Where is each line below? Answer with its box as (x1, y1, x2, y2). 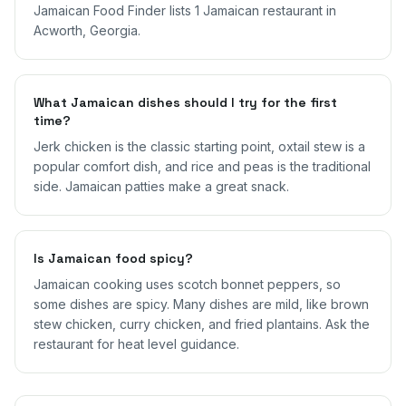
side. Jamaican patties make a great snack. (34, 179, 289, 195)
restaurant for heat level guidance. (34, 336, 239, 353)
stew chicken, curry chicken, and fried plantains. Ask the (34, 316, 370, 333)
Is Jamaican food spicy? (34, 250, 193, 267)
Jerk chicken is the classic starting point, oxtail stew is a (34, 139, 365, 155)
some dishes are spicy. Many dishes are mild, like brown (34, 296, 369, 313)
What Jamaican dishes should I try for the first (34, 94, 337, 111)
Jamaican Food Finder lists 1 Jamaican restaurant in (34, 3, 336, 19)
